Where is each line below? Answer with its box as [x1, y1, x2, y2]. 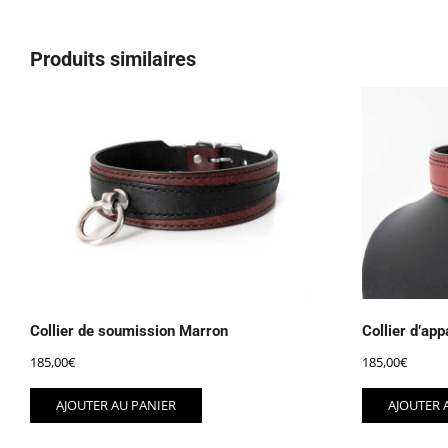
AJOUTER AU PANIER [56, 395, 176, 414]
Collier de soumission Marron [30, 322, 228, 341]
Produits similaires [30, 46, 196, 71]
